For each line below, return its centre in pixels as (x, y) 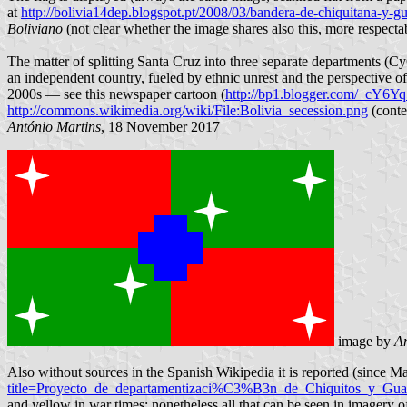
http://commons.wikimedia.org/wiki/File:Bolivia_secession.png (188, 111)
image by (364, 342)
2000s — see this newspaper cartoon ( (116, 94)
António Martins (54, 127)
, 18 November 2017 (160, 127)
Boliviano (35, 29)
